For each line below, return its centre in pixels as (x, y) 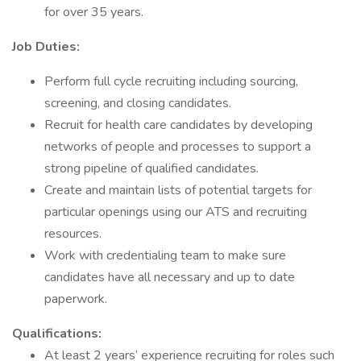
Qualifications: (57, 334)
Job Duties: (46, 47)
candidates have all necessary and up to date (170, 277)
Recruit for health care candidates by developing (178, 125)
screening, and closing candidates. (138, 103)
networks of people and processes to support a (178, 147)
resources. (73, 234)
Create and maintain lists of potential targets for (178, 190)
